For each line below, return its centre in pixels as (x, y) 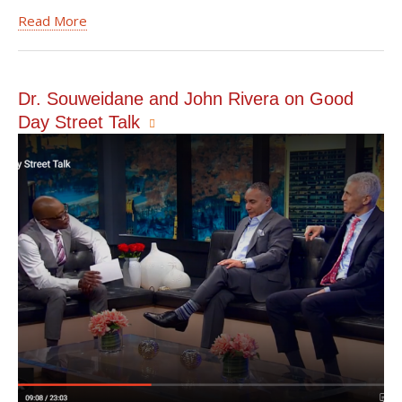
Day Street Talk (79, 122)
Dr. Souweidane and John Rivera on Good (186, 99)
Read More (52, 21)
